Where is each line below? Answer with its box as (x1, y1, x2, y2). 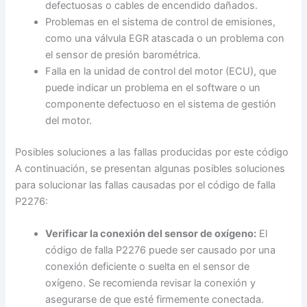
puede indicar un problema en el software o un (45, 82, 261, 95)
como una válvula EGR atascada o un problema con (45, 32, 285, 45)
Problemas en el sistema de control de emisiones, (45, 16, 276, 29)
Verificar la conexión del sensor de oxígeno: (45, 228, 257, 241)
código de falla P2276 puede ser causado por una (45, 244, 276, 257)
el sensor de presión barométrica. (45, 49, 201, 62)
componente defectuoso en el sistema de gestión (45, 98, 277, 111)
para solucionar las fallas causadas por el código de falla (15, 178, 276, 191)
